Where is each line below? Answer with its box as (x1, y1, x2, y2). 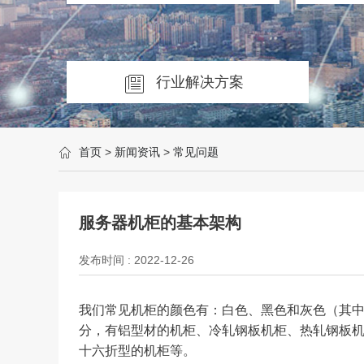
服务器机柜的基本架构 (79, 214, 241, 232)
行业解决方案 (156, 74, 244, 90)
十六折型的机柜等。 (79, 344, 196, 357)
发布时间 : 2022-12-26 (79, 253, 194, 266)
